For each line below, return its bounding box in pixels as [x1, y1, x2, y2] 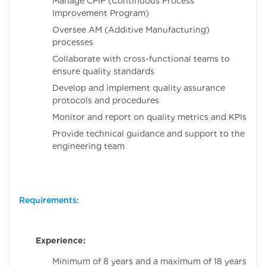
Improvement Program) [52, 8, 149, 18]
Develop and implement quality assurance [52, 83, 225, 93]
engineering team [52, 141, 125, 151]
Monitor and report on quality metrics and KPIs [52, 112, 246, 122]
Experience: [36, 235, 85, 245]
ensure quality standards [52, 66, 154, 77]
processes [52, 37, 93, 47]
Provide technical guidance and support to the [52, 129, 245, 139]
